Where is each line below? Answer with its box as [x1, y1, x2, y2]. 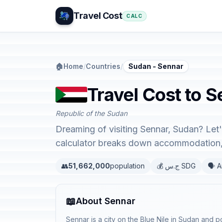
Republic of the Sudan [55, 109, 127, 117]
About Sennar [76, 196, 135, 206]
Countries [86, 62, 120, 70]
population [110, 162, 145, 170]
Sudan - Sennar [128, 62, 183, 70]
